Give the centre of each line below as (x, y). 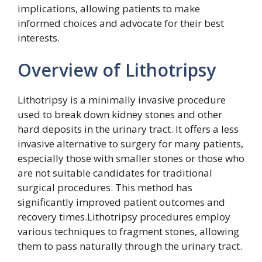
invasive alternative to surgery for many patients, (130, 144)
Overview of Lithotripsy (117, 70)
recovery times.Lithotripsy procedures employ (124, 217)
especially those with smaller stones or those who (131, 158)
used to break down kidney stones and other (120, 114)
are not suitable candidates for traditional (115, 173)
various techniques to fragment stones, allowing (128, 231)
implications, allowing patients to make (109, 8)
